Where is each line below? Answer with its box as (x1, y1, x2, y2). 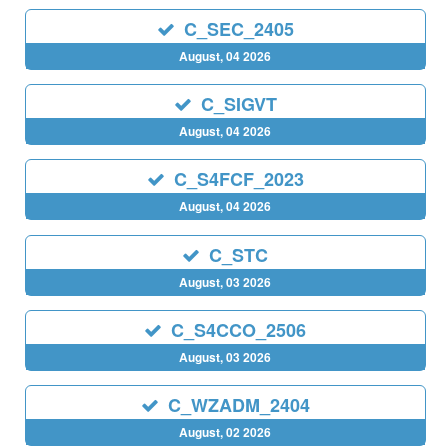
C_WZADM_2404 (167, 391, 310, 418)
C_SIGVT (200, 91, 277, 118)
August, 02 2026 (179, 422, 272, 441)
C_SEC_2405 (183, 16, 294, 43)
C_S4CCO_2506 (171, 316, 307, 343)
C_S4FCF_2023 (173, 166, 304, 193)
